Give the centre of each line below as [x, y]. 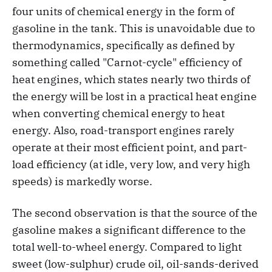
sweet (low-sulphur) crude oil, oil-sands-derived [135, 263]
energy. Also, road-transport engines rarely [123, 130]
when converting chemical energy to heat [118, 113]
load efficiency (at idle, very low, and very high [131, 164]
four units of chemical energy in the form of [123, 11]
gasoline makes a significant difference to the [129, 229]
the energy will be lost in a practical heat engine [134, 96]
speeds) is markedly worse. [82, 181]
